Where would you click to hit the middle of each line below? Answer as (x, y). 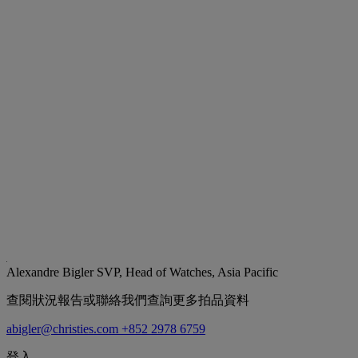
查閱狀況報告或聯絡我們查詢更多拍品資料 (128, 300)
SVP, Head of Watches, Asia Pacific (187, 272)
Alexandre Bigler (52, 272)
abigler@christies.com (64, 328)
